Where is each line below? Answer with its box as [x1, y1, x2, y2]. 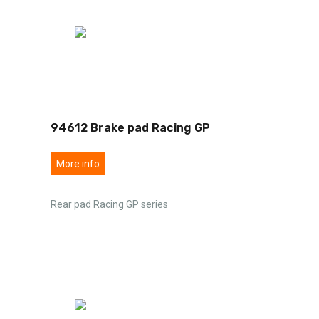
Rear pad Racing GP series [51, 198, 168, 210]
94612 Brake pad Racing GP [51, 120, 210, 135]
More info [56, 157, 100, 169]
